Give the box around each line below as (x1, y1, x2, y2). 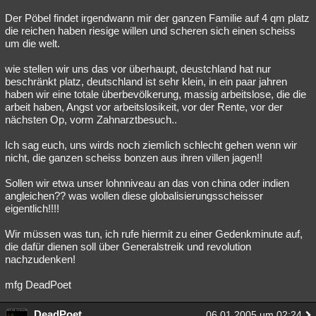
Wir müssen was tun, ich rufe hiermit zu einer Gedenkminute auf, (5, 228, 303, 240)
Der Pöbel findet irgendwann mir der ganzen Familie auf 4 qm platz (5, 12, 310, 24)
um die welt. (5, 37, 60, 49)
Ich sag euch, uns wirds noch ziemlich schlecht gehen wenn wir (5, 139, 297, 151)
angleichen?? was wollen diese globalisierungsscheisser (5, 190, 263, 202)
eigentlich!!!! (5, 202, 59, 214)
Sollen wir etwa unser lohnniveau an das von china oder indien (5, 177, 289, 189)
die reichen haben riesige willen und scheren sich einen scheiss (5, 25, 296, 37)
